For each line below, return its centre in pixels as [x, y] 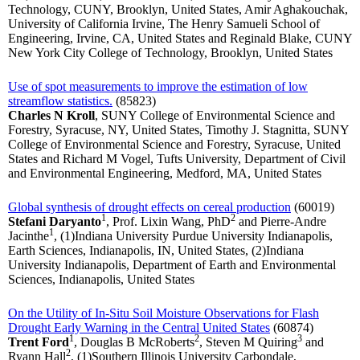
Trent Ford [39, 342]
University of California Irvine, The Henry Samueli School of [164, 24]
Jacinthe [29, 236]
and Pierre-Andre [281, 222]
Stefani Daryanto [55, 222]
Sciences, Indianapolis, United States [101, 280]
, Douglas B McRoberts [134, 342]
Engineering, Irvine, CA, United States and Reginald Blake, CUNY [180, 39]
